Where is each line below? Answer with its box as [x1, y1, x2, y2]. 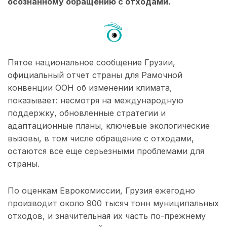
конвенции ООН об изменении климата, [8, 83, 172, 93]
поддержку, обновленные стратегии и [8, 108, 166, 119]
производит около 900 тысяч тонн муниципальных [8, 198, 219, 209]
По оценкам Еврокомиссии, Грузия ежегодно [8, 185, 195, 196]
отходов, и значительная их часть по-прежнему [8, 211, 206, 221]
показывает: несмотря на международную [8, 95, 183, 106]
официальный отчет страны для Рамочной [8, 70, 182, 81]
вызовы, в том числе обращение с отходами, [8, 133, 194, 144]
